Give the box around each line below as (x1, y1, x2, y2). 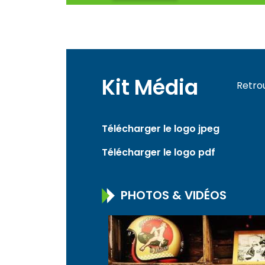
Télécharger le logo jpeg (102, 122, 219, 135)
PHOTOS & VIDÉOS (118, 186, 227, 203)
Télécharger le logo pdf (102, 146, 215, 159)
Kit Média (102, 73, 198, 102)
